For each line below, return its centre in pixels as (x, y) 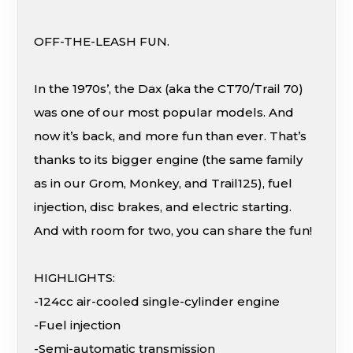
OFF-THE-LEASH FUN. (102, 41)
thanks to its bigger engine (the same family (169, 159)
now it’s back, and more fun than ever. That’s (171, 136)
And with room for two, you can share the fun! (173, 230)
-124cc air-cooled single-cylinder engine (157, 301)
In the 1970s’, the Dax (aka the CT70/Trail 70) (169, 88)
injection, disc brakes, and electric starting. (163, 206)
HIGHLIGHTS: (75, 277)
